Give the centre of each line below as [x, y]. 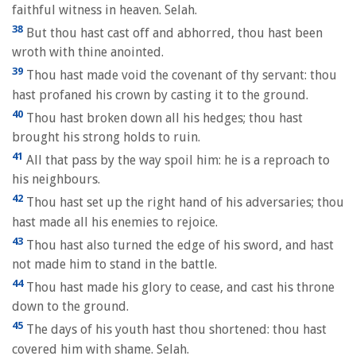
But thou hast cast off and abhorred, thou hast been [173, 33]
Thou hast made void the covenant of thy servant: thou [180, 75]
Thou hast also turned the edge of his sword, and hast [178, 246]
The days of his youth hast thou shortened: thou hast [175, 330]
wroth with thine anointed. [88, 52]
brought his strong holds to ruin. [106, 137]
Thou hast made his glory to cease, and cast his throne [179, 288]
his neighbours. [56, 180]
